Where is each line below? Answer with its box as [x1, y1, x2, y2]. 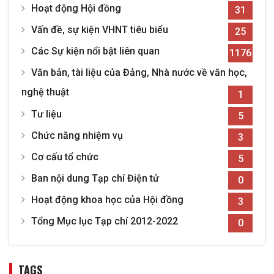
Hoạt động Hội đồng [31, 2, 121, 15]
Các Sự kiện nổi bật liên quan [31, 45, 160, 57]
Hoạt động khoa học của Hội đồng [31, 194, 183, 206]
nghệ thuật [21, 86, 69, 98]
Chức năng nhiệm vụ [31, 130, 123, 142]
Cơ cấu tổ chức [31, 151, 98, 163]
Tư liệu [31, 108, 62, 120]
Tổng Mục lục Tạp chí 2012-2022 [31, 215, 178, 228]
